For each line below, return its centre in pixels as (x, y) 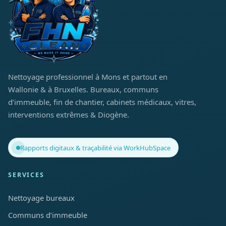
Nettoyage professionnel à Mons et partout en (88, 77)
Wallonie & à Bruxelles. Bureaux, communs (83, 90)
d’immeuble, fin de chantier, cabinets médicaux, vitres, (102, 102)
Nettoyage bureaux (41, 197)
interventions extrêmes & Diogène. (69, 115)
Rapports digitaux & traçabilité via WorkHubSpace (96, 148)
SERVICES (26, 175)
